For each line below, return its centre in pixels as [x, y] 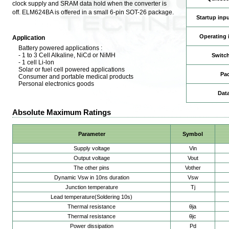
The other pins [91, 168]
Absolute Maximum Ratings [62, 112]
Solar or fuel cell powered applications [71, 69]
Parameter [91, 134]
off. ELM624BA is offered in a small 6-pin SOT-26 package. [93, 13]
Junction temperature [91, 187]
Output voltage [91, 158]
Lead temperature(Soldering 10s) [91, 197]
